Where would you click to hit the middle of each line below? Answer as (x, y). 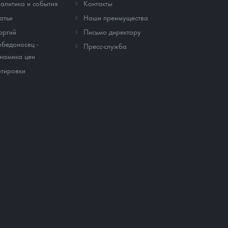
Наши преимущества (116, 18)
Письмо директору (112, 32)
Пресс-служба (105, 46)
